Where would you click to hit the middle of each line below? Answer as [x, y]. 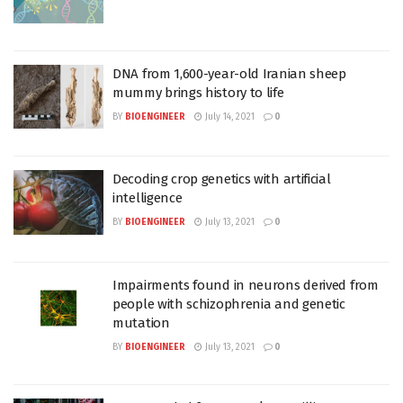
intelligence [148, 198]
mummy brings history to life [198, 92]
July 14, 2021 [228, 116]
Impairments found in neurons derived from [246, 285]
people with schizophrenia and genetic [229, 304]
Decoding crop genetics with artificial [222, 179]
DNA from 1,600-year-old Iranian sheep [229, 73]
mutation [141, 322]
